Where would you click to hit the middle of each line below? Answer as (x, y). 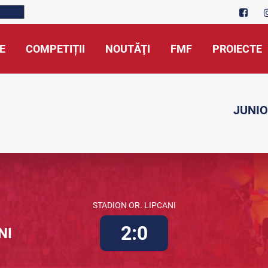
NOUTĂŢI (128, 49)
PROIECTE (237, 49)
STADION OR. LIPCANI (134, 205)
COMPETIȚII (55, 49)
